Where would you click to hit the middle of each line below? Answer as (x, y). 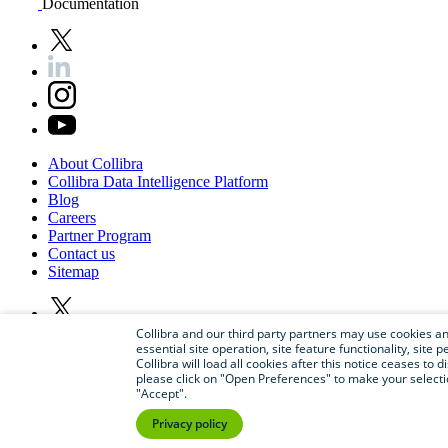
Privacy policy (189, 423)
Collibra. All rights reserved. (147, 432)
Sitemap (73, 272)
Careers (72, 218)
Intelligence (175, 182)
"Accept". (161, 393)
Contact (74, 254)
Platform (241, 182)
